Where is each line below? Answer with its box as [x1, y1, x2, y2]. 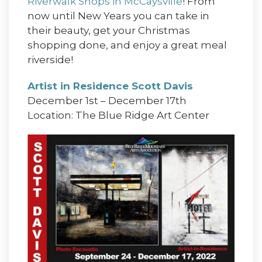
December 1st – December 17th [27, 95, 187, 107]
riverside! [27, 54, 73, 66]
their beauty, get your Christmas [27, 25, 190, 37]
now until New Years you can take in [27, 10, 209, 22]
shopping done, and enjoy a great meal [27, 39, 227, 51]
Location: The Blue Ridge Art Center [27, 109, 209, 122]
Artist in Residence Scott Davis [27, 80, 193, 92]
